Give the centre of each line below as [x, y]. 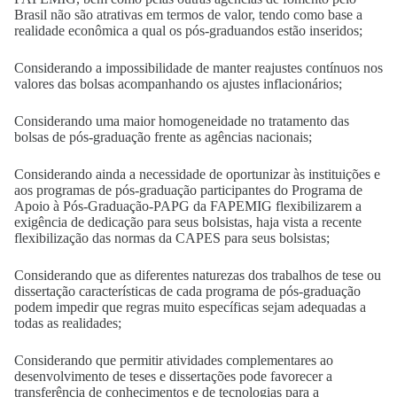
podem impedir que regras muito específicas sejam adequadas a [190, 307]
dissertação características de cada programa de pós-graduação [187, 291]
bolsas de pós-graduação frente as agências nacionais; [165, 137]
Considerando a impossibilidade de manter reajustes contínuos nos [198, 68]
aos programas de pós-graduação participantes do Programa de [188, 190]
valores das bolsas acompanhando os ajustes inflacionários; [180, 84]
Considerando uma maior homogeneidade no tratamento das [182, 121]
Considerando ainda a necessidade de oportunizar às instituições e [197, 174]
